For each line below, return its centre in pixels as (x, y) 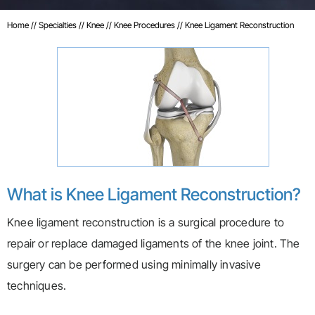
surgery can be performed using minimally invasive (134, 265)
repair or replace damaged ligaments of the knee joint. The (154, 244)
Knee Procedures (146, 25)
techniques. (37, 286)
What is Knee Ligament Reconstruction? (154, 195)
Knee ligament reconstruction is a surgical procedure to (146, 223)
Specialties (59, 25)
